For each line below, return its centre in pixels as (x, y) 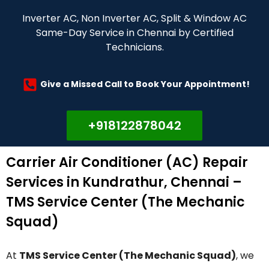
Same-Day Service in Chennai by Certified (134, 32)
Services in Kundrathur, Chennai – (124, 182)
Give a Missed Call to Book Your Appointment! (145, 84)
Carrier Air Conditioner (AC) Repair (127, 162)
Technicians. (134, 47)
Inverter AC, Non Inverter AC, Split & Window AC (134, 18)
